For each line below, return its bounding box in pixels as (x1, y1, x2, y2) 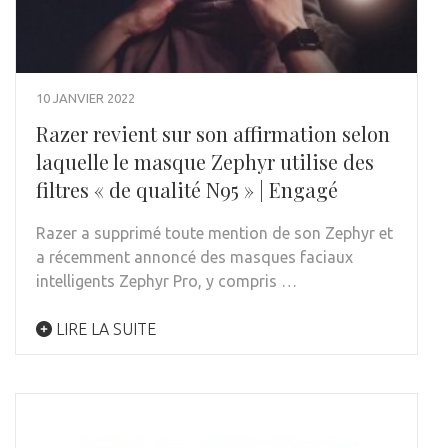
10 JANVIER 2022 (36, 90, 135, 105)
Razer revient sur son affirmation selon (36, 119, 390, 147)
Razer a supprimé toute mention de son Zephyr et (36, 223, 393, 242)
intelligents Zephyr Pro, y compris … (36, 271, 297, 290)
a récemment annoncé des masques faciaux (36, 247, 353, 266)
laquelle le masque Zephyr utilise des (36, 147, 374, 175)
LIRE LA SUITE (52, 319, 156, 338)
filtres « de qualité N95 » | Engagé (36, 175, 338, 203)
